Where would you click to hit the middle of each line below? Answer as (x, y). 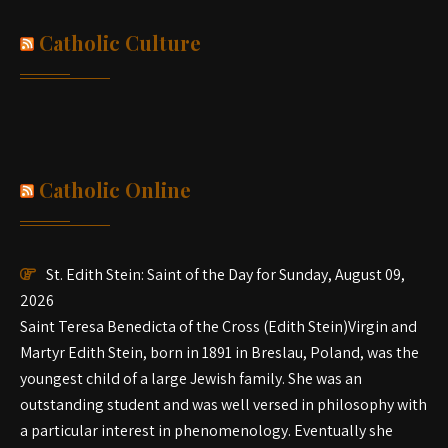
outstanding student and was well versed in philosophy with (223, 404)
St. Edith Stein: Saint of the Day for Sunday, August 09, (225, 274)
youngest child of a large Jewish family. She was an (191, 378)
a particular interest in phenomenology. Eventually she (206, 430)
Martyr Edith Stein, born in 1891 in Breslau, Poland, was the (219, 352)
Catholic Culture (120, 42)
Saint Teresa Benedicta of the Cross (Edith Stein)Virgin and (218, 326)
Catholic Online (115, 189)
